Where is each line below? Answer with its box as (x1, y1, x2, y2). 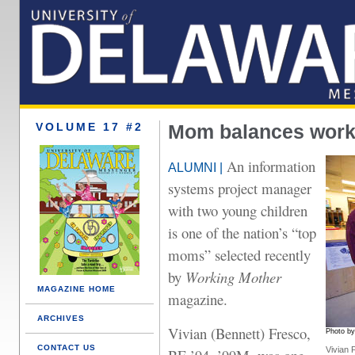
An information (223, 156, 315, 176)
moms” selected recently (168, 245, 311, 265)
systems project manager (168, 178, 311, 198)
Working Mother (185, 267, 281, 287)
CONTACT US (37, 343, 96, 352)
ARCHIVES (37, 314, 85, 323)
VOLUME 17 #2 (36, 120, 143, 133)
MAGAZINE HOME (37, 284, 116, 293)
